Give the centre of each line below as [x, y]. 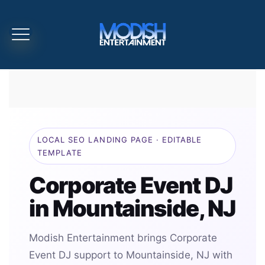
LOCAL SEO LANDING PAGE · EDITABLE [120, 140]
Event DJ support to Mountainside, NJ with [131, 255]
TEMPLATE [60, 153]
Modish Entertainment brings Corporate [123, 238]
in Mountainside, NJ [132, 208]
